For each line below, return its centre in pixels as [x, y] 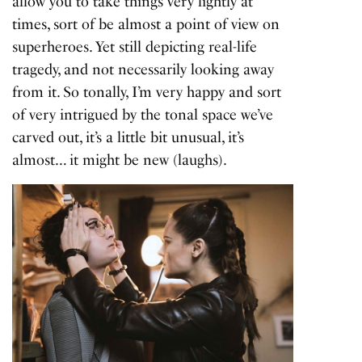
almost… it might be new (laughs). [120, 160]
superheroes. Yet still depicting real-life [135, 47]
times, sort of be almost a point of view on [146, 25]
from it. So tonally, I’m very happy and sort [147, 93]
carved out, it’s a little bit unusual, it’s [128, 138]
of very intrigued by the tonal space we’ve [143, 115]
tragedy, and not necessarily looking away [143, 70]
